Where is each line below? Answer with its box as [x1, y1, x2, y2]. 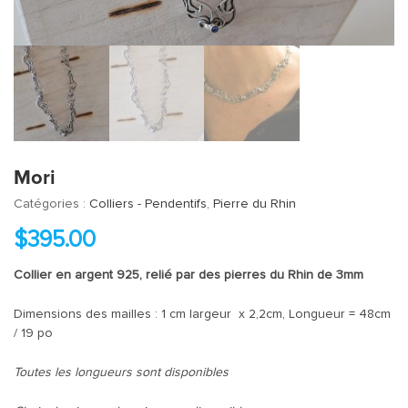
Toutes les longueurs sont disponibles [14, 365, 229, 379]
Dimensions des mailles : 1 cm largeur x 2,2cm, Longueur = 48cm [14, 307, 391, 321]
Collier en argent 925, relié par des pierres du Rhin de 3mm [14, 268, 363, 281]
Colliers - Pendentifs [89, 197, 207, 210]
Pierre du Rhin [213, 197, 296, 210]
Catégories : [14, 197, 89, 210]
